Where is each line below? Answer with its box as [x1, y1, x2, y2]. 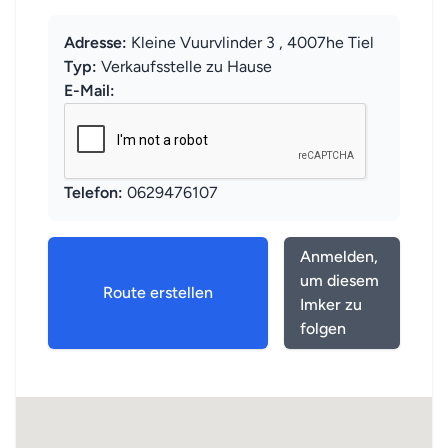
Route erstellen [102, 283, 213, 302]
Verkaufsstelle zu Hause [97, 57, 272, 76]
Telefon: [64, 183, 123, 202]
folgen [299, 319, 346, 338]
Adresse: [64, 33, 127, 52]
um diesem [299, 271, 379, 290]
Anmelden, [299, 247, 378, 266]
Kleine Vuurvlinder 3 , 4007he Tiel [127, 33, 374, 52]
